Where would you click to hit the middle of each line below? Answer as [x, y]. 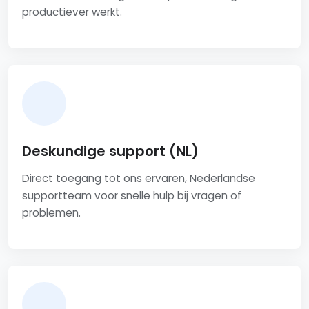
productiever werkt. [72, 12]
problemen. [51, 213]
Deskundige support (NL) [110, 151]
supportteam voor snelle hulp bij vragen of [132, 196]
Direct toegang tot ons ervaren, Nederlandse [139, 179]
